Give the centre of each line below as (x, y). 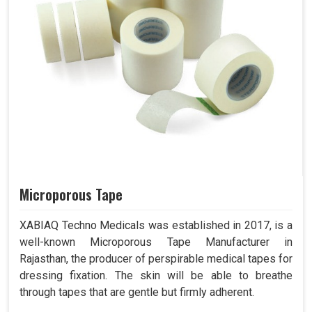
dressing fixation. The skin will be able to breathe (156, 276)
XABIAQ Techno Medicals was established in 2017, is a (156, 226)
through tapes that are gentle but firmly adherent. (137, 292)
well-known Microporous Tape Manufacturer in (156, 242)
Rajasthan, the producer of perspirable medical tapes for (156, 259)
